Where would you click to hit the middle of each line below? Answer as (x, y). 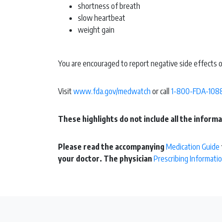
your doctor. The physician (106, 159)
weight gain (96, 30)
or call (161, 91)
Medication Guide (193, 147)
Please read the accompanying (112, 147)
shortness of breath (109, 6)
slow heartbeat (102, 18)
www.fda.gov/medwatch (112, 91)
